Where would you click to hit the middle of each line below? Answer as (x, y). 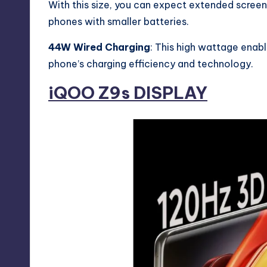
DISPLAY (170, 93)
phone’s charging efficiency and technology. (151, 64)
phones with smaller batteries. (119, 22)
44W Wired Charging (99, 47)
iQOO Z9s (91, 93)
